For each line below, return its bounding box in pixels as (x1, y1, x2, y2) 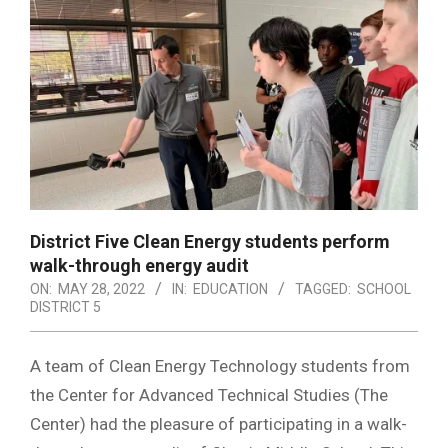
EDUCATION (193, 280, 268, 297)
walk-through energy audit (30, 254, 249, 276)
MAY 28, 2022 (58, 280, 145, 297)
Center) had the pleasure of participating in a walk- (30, 413, 407, 434)
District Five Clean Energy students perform (30, 230, 390, 252)
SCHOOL (357, 280, 411, 297)
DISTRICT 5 (30, 298, 101, 315)
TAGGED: (295, 280, 351, 297)
